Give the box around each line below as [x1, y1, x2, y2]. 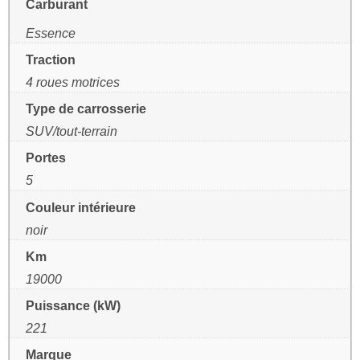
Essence [26, 26, 76, 41]
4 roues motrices [26, 75, 120, 90]
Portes [26, 150, 66, 166]
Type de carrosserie [26, 101, 146, 117]
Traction [26, 52, 76, 67]
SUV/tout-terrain [26, 124, 117, 139]
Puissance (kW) [26, 297, 121, 313]
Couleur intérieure [26, 199, 136, 215]
